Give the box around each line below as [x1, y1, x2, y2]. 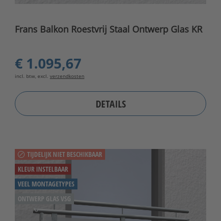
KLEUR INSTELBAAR [18, 164, 68, 174]
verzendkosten [50, 73, 84, 80]
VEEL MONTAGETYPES [18, 179, 74, 189]
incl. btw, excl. [15, 73, 50, 80]
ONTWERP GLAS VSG [18, 194, 71, 204]
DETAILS [95, 97, 126, 110]
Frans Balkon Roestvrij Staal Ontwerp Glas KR [15, 23, 202, 36]
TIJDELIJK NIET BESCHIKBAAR [27, 149, 102, 159]
